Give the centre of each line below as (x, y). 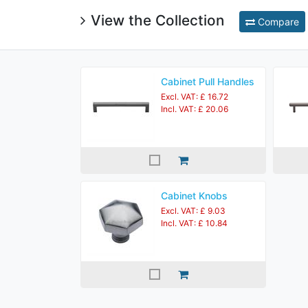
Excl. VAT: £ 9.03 (193, 211)
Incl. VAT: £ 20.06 (195, 109)
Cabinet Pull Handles (208, 81)
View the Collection (159, 21)
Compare (277, 22)
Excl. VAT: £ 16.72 (195, 97)
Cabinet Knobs (194, 196)
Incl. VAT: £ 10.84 (194, 223)
